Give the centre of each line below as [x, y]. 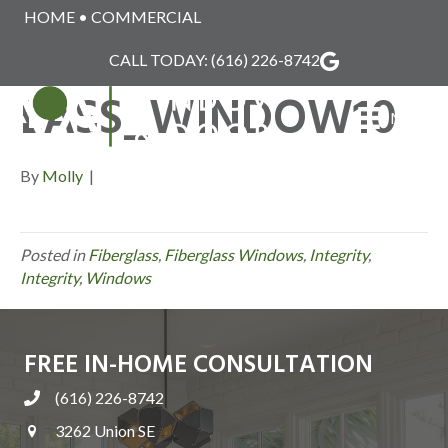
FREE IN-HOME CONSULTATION [198, 366]
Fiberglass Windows [233, 254]
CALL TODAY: [160, 59]
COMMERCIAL [146, 16]
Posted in [54, 254]
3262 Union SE [105, 430]
